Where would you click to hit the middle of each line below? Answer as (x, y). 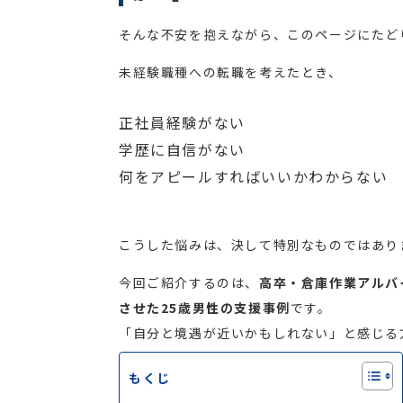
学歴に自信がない (182, 150)
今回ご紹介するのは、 (189, 283)
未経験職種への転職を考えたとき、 (231, 72)
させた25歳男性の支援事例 (205, 308)
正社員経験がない (182, 123)
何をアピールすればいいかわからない (254, 177)
